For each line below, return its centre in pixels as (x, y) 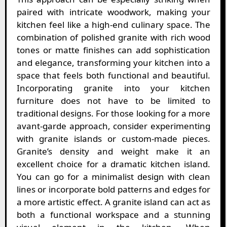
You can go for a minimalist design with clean (113, 177)
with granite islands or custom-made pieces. (113, 139)
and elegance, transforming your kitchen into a (113, 63)
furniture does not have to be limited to (113, 101)
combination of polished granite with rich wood (113, 37)
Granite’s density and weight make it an (113, 152)
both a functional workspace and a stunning (113, 215)
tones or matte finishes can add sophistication (113, 50)
